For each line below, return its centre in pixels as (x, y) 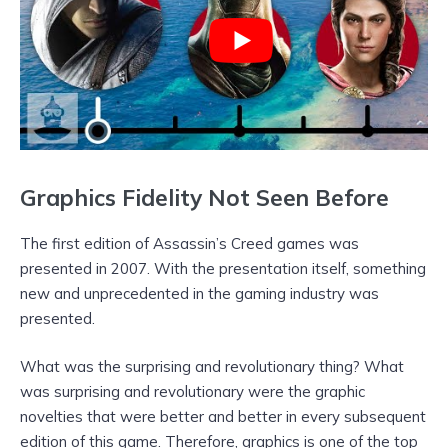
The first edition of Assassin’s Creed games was (189, 243)
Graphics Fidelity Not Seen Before (204, 197)
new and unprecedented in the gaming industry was (199, 293)
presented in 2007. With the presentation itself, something (223, 268)
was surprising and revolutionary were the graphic (192, 391)
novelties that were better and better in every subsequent (223, 416)
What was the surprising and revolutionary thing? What (212, 366)
